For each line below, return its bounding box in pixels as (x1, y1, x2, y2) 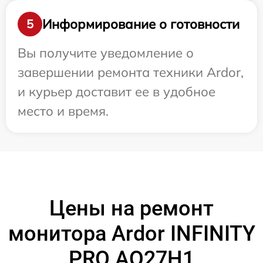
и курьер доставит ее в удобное (18, 83, 215, 100)
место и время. (18, 103, 109, 119)
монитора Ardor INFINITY (8, 221, 255, 246)
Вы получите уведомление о (18, 45, 194, 61)
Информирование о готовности (42, 15, 240, 32)
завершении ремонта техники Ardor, (18, 64, 244, 80)
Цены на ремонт (49, 196, 214, 221)
